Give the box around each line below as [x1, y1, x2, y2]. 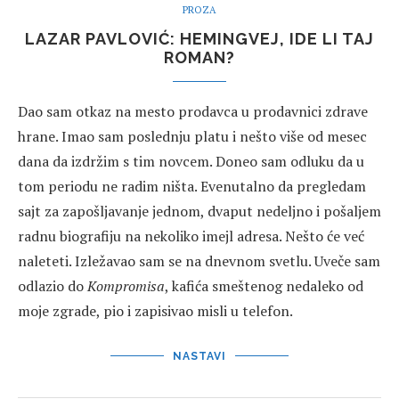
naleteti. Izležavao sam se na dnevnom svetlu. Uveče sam [18, 250, 380, 271]
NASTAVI [173, 349, 226, 362]
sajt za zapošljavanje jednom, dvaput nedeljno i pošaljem [18, 200, 381, 221]
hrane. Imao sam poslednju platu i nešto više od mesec [18, 126, 367, 146]
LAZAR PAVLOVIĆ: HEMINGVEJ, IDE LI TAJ [25, 28, 374, 48]
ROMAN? [164, 47, 235, 67]
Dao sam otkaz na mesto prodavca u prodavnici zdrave [18, 101, 368, 121]
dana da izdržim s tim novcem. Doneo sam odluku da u [18, 151, 364, 171]
